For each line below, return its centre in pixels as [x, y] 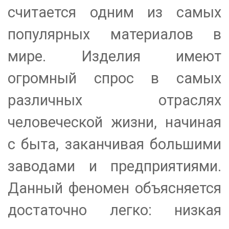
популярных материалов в [114, 35]
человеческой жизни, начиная [114, 122]
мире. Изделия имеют [114, 56]
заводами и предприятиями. [114, 166]
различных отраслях [114, 100]
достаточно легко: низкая [114, 210]
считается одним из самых [114, 13]
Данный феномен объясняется [114, 188]
